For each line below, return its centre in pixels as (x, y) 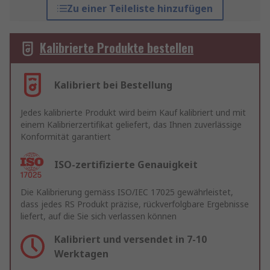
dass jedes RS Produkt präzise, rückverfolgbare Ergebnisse (135, 204)
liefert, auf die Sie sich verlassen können (99, 216)
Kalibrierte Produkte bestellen (117, 48)
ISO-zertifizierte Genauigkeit (126, 165)
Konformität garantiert (66, 137)
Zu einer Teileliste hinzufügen (140, 9)
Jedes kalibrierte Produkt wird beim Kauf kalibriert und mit (133, 113)
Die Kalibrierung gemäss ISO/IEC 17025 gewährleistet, (127, 192)
